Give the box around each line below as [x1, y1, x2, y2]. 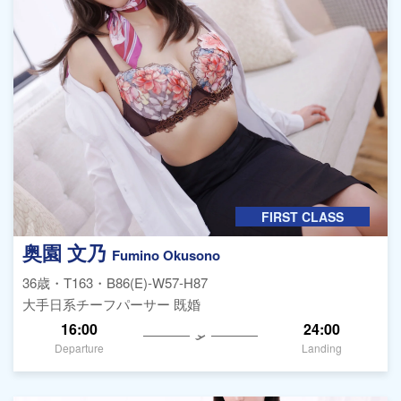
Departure [55, 340, 105, 356]
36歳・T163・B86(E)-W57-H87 [22, 272, 208, 292]
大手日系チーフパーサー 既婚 [22, 294, 200, 313]
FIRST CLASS [261, 207, 344, 226]
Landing [301, 340, 342, 356]
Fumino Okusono [112, 244, 220, 265]
